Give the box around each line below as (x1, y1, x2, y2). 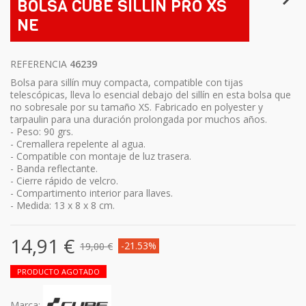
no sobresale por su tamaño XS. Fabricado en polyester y (10, 100, 263, 114)
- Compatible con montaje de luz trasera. (10, 150, 191, 163)
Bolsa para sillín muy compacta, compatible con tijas (10, 76, 243, 89)
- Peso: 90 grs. (10, 125, 73, 139)
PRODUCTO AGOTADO (17, 266, 100, 277)
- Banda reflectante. (10, 162, 98, 176)
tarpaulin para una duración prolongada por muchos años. (10, 113, 267, 126)
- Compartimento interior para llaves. (10, 186, 173, 200)
